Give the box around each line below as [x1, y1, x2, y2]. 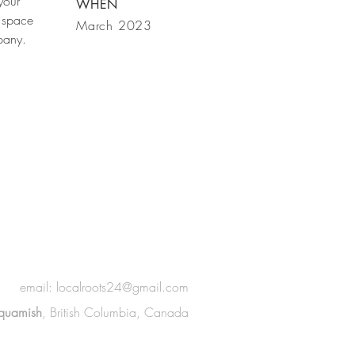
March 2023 [76, 17, 152, 34]
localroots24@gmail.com [56, 278, 189, 296]
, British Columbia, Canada [42, 303, 189, 321]
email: [20, 278, 56, 296]
